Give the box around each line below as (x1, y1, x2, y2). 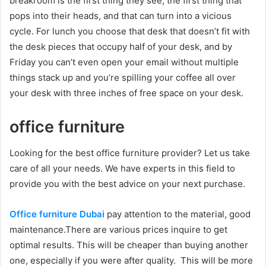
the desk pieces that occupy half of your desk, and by (9, 40, 232, 52)
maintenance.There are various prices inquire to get (9, 224, 227, 235)
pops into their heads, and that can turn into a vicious (9, 9, 232, 21)
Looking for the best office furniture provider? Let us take (9, 147, 250, 159)
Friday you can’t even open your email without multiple (9, 56, 239, 68)
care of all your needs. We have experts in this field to (9, 163, 235, 174)
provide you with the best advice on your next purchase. (9, 178, 245, 189)
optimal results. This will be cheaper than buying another (9, 239, 248, 251)
